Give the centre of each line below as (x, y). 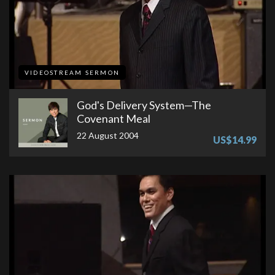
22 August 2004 (108, 136)
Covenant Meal (114, 119)
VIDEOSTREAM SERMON (72, 73)
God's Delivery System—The (144, 105)
